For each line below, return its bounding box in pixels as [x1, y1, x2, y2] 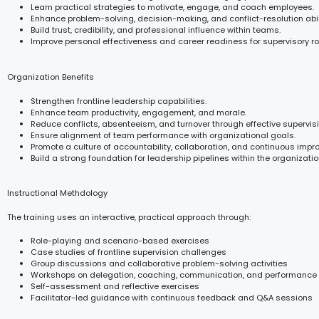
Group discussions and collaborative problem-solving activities [31, 257, 288, 269]
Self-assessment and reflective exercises [31, 280, 199, 292]
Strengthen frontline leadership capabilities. [31, 95, 206, 107]
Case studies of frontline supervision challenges [31, 246, 226, 258]
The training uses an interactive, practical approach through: [7, 211, 251, 223]
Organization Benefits [7, 70, 94, 83]
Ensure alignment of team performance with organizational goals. [31, 129, 296, 141]
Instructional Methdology [7, 187, 108, 199]
